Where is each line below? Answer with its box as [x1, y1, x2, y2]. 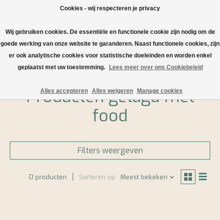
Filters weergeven [77, 145, 143, 156]
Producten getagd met [26, 85, 194, 108]
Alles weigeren [91, 87, 133, 94]
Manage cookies [137, 87, 183, 94]
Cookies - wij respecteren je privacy [60, 5, 160, 12]
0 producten [28, 173, 67, 182]
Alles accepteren [40, 87, 88, 94]
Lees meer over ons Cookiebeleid [109, 64, 203, 71]
